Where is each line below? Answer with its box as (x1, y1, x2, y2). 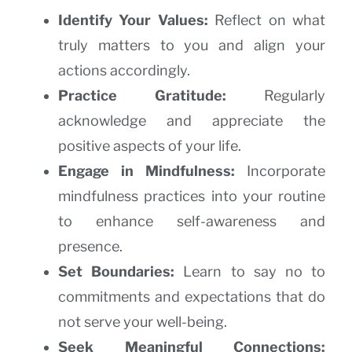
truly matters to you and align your (58, 36, 325, 53)
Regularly (226, 86, 325, 104)
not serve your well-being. (58, 313, 227, 330)
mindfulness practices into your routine (58, 187, 325, 204)
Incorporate (235, 162, 325, 179)
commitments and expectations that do (58, 288, 325, 305)
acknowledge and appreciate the (58, 112, 325, 129)
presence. (58, 237, 123, 255)
